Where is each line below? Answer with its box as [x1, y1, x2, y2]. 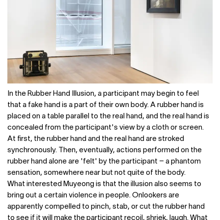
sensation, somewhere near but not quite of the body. [7, 169, 186, 177]
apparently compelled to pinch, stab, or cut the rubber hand [7, 203, 205, 211]
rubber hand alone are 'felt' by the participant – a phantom [7, 158, 201, 165]
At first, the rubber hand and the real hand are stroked [7, 136, 184, 143]
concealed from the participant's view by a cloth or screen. [7, 124, 204, 132]
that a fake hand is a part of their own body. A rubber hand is [7, 102, 204, 109]
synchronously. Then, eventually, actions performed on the [7, 147, 202, 154]
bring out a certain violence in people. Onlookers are [7, 192, 179, 199]
